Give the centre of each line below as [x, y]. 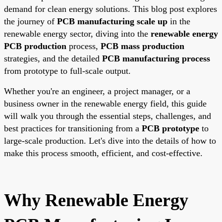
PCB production [35, 46]
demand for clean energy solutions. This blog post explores [111, 9]
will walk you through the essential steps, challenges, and [108, 116]
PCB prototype [170, 128]
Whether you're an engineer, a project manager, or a [97, 91]
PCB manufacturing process [156, 58]
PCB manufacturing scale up [112, 21]
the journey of [30, 21]
